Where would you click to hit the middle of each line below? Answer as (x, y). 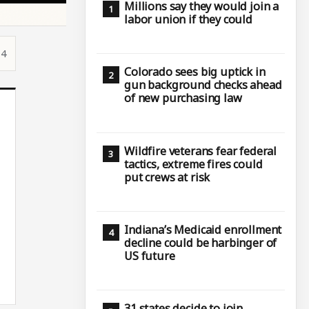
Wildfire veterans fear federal (201, 151)
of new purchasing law (183, 98)
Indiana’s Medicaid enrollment (203, 229)
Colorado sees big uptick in (195, 72)
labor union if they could (188, 19)
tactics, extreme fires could (193, 164)
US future (150, 256)
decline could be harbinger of (201, 242)
